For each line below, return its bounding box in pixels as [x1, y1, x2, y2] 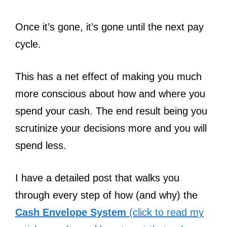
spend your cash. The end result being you [15, 105, 207, 117]
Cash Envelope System [15, 206, 126, 218]
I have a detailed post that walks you [15, 172, 179, 183]
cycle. [15, 38, 41, 50]
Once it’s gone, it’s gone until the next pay [15, 21, 204, 32]
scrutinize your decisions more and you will [15, 122, 207, 134]
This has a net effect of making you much [15, 70, 202, 82]
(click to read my [126, 206, 204, 218]
